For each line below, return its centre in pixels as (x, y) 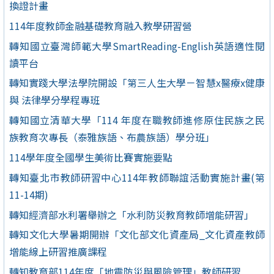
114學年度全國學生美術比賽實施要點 (91, 157)
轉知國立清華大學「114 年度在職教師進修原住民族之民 (137, 120)
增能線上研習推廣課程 (58, 252)
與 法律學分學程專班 (54, 100)
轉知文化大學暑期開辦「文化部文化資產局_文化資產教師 (137, 235)
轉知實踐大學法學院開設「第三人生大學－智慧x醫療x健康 (137, 83)
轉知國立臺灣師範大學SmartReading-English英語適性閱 (137, 46)
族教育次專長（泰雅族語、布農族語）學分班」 (112, 137)
